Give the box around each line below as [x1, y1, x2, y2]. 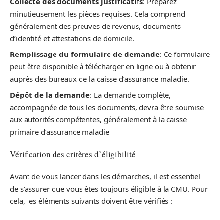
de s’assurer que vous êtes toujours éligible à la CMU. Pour [10, 183, 208, 193]
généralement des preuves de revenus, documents [10, 21, 181, 31]
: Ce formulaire [160, 49, 210, 59]
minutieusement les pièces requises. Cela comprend [10, 8, 185, 19]
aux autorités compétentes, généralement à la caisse [10, 114, 187, 124]
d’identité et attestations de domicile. [10, 33, 134, 43]
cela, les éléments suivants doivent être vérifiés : [10, 195, 172, 206]
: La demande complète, [90, 89, 171, 100]
